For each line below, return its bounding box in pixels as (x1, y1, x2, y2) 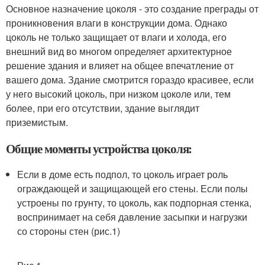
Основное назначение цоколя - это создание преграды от (6, 2, 258, 15)
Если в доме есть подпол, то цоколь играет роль (17, 167, 228, 181)
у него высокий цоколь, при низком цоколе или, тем (6, 87, 231, 101)
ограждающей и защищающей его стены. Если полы (17, 182, 248, 195)
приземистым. (6, 115, 68, 129)
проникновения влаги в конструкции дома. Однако (6, 16, 227, 30)
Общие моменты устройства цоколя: (6, 140, 192, 157)
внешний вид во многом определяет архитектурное (6, 44, 232, 58)
